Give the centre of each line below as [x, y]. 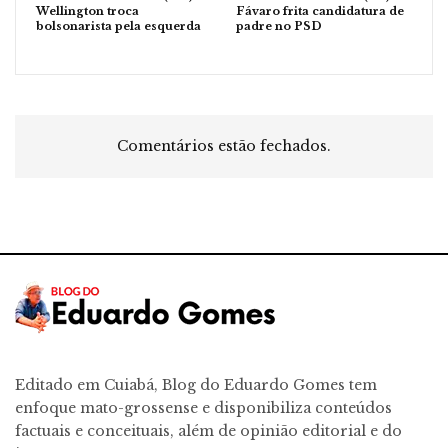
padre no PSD [279, 26]
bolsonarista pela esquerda [118, 26]
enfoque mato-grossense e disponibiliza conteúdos [203, 408]
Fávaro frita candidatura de [320, 11]
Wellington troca [87, 11]
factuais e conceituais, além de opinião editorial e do [208, 431]
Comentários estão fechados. [224, 146]
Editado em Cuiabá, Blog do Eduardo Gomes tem [196, 385]
